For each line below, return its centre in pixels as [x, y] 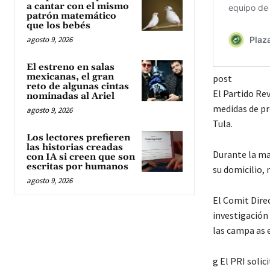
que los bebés [58, 26]
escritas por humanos [77, 167]
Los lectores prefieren [78, 138]
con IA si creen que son [81, 157]
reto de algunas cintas [78, 87]
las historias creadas [75, 148]
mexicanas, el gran [70, 77]
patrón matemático [71, 16]
